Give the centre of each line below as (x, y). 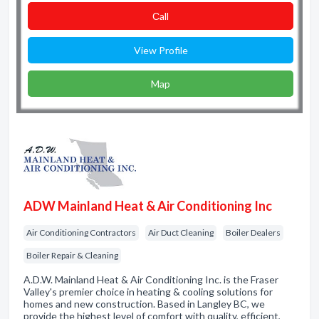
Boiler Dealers (253, 232)
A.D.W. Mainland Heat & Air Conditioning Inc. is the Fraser (151, 279)
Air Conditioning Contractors (81, 232)
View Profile (161, 50)
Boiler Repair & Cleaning (72, 255)
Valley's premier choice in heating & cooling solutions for (148, 292)
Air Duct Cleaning (181, 232)
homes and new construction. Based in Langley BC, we (144, 304)
